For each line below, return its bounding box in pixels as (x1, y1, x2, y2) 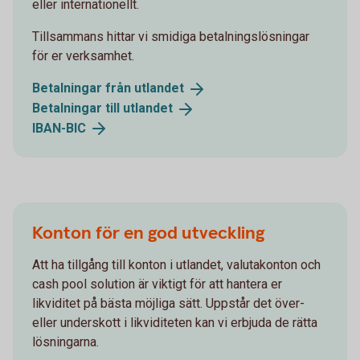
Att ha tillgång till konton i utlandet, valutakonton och (32, 257, 321, 273)
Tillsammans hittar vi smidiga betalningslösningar (32, 29, 309, 44)
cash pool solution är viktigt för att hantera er (32, 276, 282, 292)
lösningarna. (32, 334, 99, 350)
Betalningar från (32, 80, 134, 96)
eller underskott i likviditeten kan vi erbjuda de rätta (32, 315, 317, 331)
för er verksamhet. (32, 48, 134, 63)
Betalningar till (32, 100, 123, 116)
